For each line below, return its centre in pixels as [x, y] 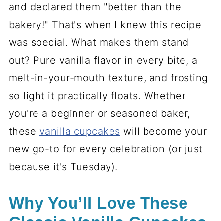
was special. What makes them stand [99, 43]
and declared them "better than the [95, 7]
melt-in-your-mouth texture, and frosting [108, 78]
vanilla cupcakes [80, 131]
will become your [164, 131]
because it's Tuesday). [63, 167]
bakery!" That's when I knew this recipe [105, 25]
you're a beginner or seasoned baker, [99, 114]
